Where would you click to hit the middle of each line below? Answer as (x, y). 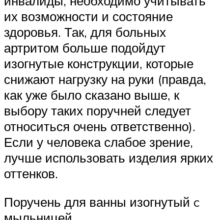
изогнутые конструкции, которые (99, 64)
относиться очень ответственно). (100, 126)
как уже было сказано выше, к (92, 95)
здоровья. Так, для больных (85, 32)
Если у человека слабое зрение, (98, 142)
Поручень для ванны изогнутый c (102, 202)
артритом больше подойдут (85, 48)
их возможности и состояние (88, 16)
